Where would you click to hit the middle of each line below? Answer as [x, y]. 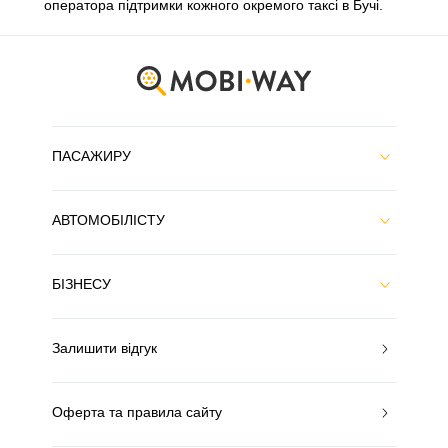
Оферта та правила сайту [136, 412]
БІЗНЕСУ [81, 284]
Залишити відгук [104, 348]
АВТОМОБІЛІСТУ [108, 220]
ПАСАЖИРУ [91, 156]
